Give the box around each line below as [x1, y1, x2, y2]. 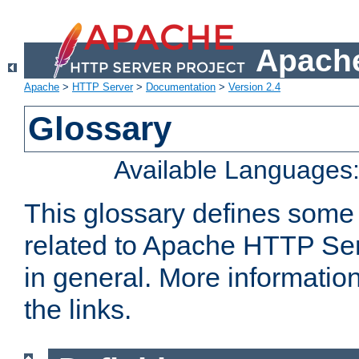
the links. [24, 294, 131, 325]
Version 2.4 [228, 81, 280, 94]
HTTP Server [72, 81, 133, 94]
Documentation [146, 81, 216, 94]
